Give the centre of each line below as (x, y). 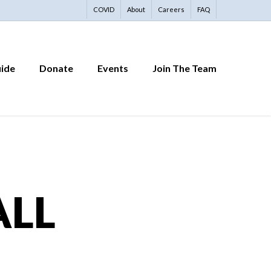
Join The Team (184, 68)
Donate (56, 68)
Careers (171, 9)
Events (113, 68)
